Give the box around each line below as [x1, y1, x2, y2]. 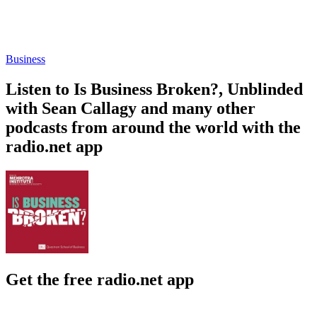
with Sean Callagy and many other [6, 98, 255, 117]
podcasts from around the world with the [6, 117, 301, 137]
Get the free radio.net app [6, 270, 194, 289]
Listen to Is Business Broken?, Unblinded [6, 79, 303, 98]
